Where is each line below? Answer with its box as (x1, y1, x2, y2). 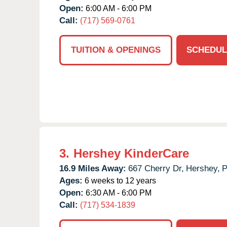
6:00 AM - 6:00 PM (84, 4, 152, 13)
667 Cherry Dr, (128, 163, 184, 173)
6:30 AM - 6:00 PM (84, 188, 152, 197)
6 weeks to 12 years (83, 176, 156, 185)
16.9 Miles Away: (59, 163, 126, 173)
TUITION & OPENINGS (71, 45, 161, 55)
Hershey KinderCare (73, 146, 189, 160)
